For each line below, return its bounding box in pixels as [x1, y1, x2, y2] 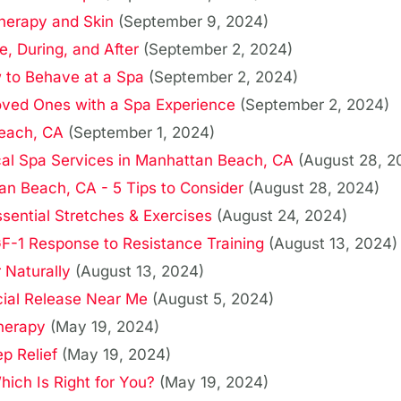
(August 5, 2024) [152, 290, 274, 309]
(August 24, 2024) [217, 207, 347, 226]
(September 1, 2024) [68, 124, 215, 142]
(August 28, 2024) [248, 179, 380, 198]
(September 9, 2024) [118, 13, 269, 31]
